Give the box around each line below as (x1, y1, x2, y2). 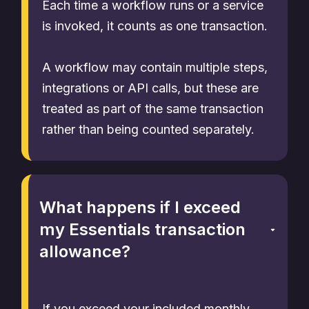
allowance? (39, 241, 130, 261)
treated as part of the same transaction (42, 101, 263, 116)
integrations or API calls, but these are (42, 81, 259, 95)
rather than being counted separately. (42, 122, 255, 137)
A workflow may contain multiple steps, (42, 60, 268, 74)
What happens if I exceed (39, 197, 241, 217)
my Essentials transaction (39, 219, 246, 239)
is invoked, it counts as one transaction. (42, 19, 268, 33)
